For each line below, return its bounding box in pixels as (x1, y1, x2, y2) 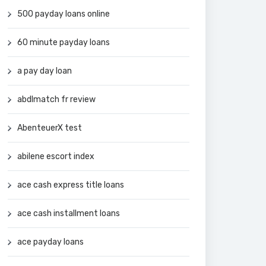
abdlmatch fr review (17, 94, 96, 104)
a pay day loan (17, 65, 72, 76)
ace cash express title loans (17, 179, 124, 190)
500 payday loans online (17, 8, 110, 19)
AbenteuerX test (17, 122, 82, 133)
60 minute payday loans (17, 37, 110, 47)
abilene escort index (17, 151, 94, 161)
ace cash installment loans (17, 208, 120, 218)
